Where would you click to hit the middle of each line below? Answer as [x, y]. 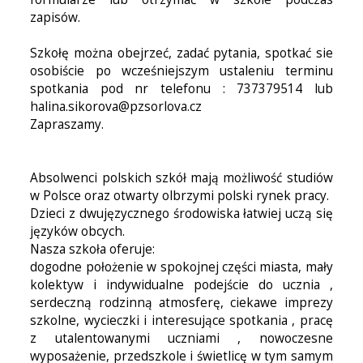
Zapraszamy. [67, 124]
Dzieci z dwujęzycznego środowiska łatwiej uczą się [181, 214]
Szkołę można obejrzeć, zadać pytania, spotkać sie [181, 53]
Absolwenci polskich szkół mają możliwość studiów [181, 178]
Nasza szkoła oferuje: [93, 249]
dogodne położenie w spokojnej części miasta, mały [181, 267]
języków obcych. [78, 231]
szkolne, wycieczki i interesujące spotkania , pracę [181, 320]
